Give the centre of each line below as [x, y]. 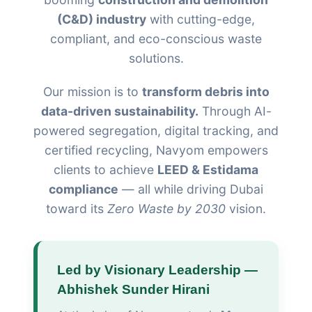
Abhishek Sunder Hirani [133, 290]
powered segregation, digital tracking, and [156, 131]
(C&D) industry [102, 19]
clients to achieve [106, 170]
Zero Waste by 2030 [166, 209]
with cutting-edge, [201, 19]
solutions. [156, 58]
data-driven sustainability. [119, 111]
